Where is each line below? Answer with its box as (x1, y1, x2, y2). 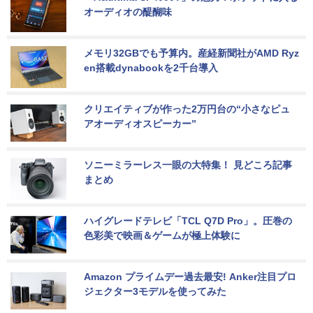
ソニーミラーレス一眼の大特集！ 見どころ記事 (84, 159, 292, 171)
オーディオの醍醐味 (84, 6, 172, 18)
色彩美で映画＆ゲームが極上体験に (84, 230, 240, 242)
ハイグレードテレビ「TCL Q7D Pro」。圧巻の (84, 215, 292, 227)
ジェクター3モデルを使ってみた (84, 286, 226, 298)
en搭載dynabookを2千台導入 (84, 62, 218, 74)
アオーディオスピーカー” (84, 118, 196, 130)
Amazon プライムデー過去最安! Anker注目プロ (84, 271, 296, 283)
